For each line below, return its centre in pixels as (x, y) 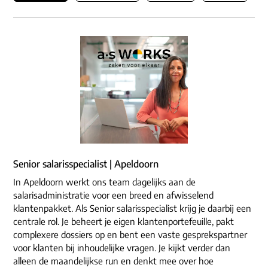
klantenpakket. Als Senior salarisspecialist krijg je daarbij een (132, 208)
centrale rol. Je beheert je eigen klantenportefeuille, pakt (124, 222)
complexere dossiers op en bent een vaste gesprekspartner (130, 235)
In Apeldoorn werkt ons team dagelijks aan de (104, 182)
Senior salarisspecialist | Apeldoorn (86, 164)
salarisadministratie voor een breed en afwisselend (113, 195)
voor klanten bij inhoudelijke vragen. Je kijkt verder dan (122, 248)
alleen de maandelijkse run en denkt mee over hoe (113, 261)
